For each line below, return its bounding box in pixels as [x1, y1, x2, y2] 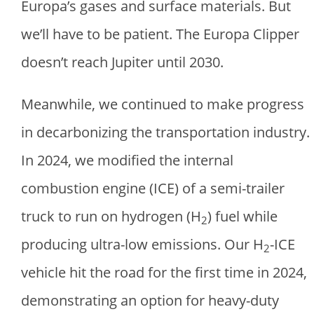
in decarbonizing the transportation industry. [21, 123, 310, 142]
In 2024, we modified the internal [21, 151, 233, 170]
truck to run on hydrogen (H [21, 207, 201, 226]
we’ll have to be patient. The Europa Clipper [21, 25, 299, 44]
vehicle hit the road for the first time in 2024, [21, 263, 307, 282]
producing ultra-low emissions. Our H [21, 235, 264, 254]
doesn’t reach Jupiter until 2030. [21, 53, 224, 72]
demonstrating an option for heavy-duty [21, 291, 279, 310]
